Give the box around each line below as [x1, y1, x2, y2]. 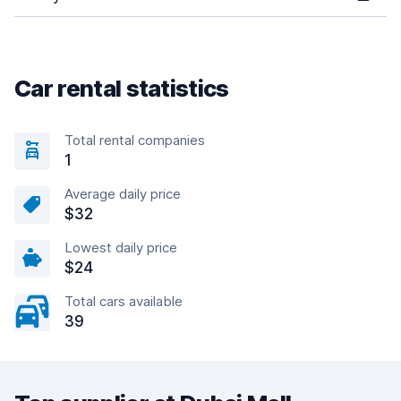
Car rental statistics [14, 74, 229, 102]
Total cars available [64, 293, 183, 310]
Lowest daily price [64, 239, 177, 256]
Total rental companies [64, 132, 205, 149]
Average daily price [64, 185, 181, 202]
